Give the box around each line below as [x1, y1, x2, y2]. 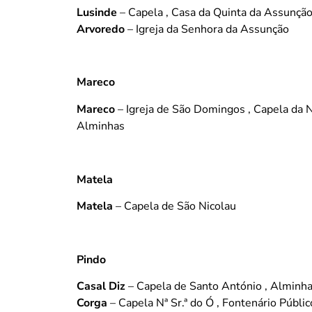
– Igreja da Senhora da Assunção [125, 21, 289, 37]
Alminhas [77, 118, 125, 134]
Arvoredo [77, 21, 125, 37]
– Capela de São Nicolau [113, 198, 236, 214]
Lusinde [77, 4, 117, 20]
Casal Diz [77, 279, 125, 295]
